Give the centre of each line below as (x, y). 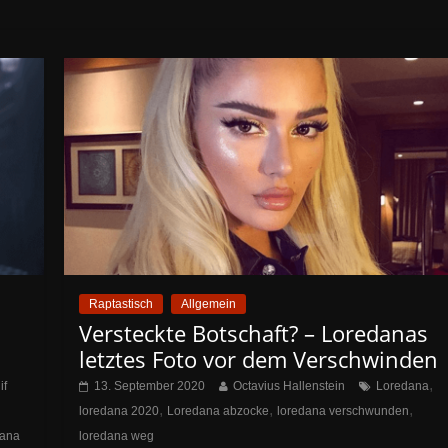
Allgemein (209, 303)
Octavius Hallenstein (289, 385)
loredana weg (117, 435)
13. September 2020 (150, 385)
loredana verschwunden (343, 410)
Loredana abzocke (218, 410)
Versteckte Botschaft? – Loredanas (254, 332)
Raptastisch (121, 303)
